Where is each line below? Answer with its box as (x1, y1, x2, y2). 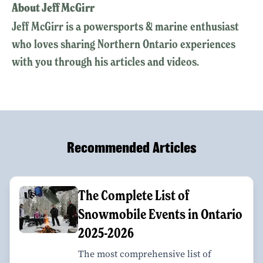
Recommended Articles (66, 140, 197, 156)
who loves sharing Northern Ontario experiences (12, 37, 235, 52)
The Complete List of (78, 187, 189, 204)
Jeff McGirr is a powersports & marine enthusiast (12, 19, 239, 34)
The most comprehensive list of (78, 248, 211, 261)
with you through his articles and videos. (12, 55, 199, 69)
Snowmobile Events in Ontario (78, 205, 242, 223)
